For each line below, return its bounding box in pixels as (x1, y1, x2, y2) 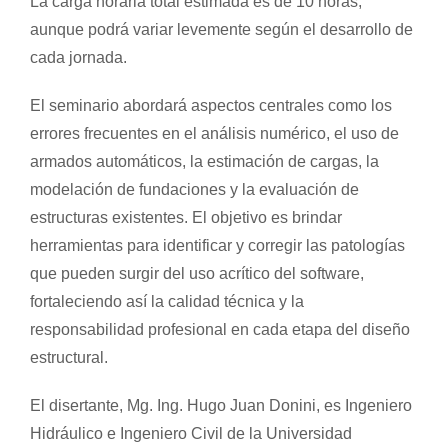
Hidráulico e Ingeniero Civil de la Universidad (29, 424, 352, 442)
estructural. (29, 348, 108, 366)
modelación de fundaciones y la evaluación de (29, 180, 359, 198)
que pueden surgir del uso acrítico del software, (29, 264, 364, 282)
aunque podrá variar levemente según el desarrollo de (29, 20, 413, 38)
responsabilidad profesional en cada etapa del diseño (29, 320, 410, 338)
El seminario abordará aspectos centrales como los (29, 96, 392, 114)
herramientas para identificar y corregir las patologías (29, 236, 405, 254)
